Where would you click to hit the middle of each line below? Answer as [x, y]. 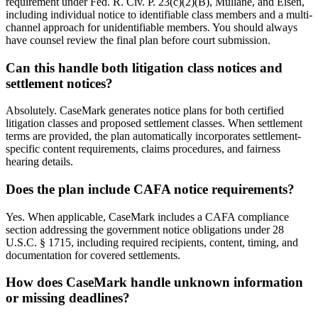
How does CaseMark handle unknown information [154, 283]
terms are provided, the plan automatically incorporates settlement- [153, 136]
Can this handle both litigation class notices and [144, 67]
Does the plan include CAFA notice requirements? [150, 189]
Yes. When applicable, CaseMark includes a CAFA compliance [147, 216]
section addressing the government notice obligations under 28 [145, 229]
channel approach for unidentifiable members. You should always [152, 27]
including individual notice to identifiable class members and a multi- [159, 14]
